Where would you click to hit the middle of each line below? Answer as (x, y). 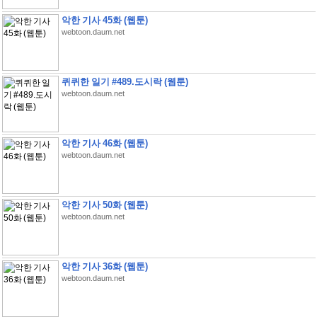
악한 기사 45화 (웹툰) (104, 20)
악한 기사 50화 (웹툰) (104, 205)
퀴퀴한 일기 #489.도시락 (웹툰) (125, 82)
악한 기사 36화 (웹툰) (104, 266)
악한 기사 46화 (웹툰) (104, 143)
